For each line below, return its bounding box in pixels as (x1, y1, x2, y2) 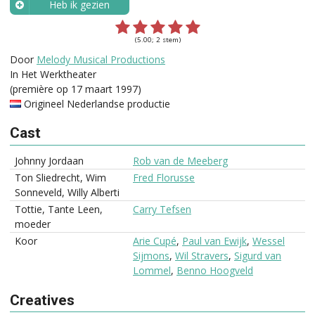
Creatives (10, 292, 75, 309)
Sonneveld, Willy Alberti (15, 186, 120, 200)
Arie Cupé (133, 234, 176, 248)
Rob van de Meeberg (133, 154, 228, 168)
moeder (15, 217, 51, 231)
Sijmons (133, 249, 169, 263)
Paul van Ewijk (182, 234, 247, 248)
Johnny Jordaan (15, 154, 84, 168)
